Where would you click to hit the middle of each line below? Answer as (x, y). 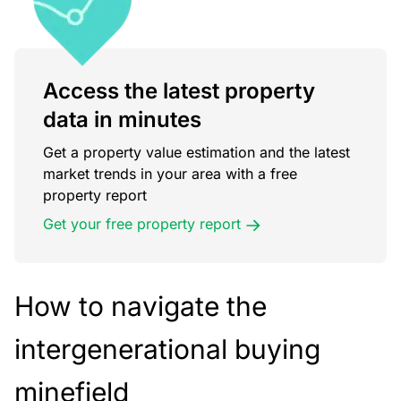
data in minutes (122, 120)
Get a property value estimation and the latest (196, 153)
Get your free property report (142, 224)
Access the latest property (179, 91)
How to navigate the (141, 307)
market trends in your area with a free (170, 174)
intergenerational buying (167, 350)
